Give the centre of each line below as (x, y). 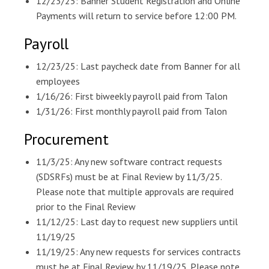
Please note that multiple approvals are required (135, 192)
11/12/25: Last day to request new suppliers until (137, 222)
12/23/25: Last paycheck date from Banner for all (138, 66)
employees (58, 81)
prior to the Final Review (86, 207)
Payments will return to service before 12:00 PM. (136, 16)
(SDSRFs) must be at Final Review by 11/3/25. (129, 177)
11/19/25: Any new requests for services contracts (138, 252)
